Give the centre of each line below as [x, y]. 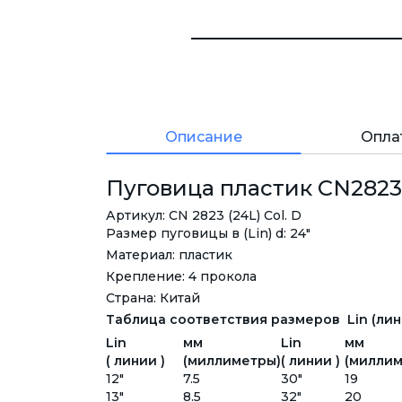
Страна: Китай [153, 298]
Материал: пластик [169, 255]
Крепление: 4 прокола [181, 277]
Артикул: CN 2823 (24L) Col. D [204, 216]
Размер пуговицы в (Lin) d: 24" [208, 234]
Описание [204, 137]
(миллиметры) [232, 361]
